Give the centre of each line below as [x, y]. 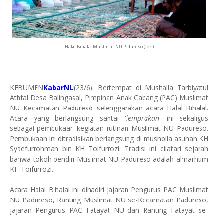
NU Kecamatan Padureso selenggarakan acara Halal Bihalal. [109, 108]
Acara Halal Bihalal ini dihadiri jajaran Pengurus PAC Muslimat [109, 190]
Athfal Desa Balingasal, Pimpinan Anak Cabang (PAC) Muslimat [109, 98]
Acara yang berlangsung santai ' [68, 118]
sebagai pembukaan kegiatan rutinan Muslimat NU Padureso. [109, 128]
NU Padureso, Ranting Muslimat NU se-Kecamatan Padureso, [109, 200]
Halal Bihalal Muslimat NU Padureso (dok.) [109, 46]
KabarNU [59, 87]
